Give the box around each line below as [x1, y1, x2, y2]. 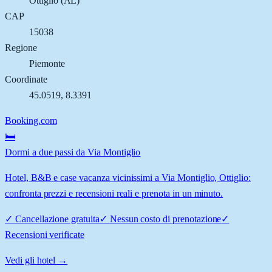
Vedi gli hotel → [5, 254, 68, 265]
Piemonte [29, 58, 65, 69]
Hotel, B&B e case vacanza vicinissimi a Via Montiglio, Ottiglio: [5, 172, 251, 183]
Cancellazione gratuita [15, 213, 100, 224]
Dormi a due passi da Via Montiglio [5, 146, 141, 157]
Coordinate [5, 73, 47, 84]
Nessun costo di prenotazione [109, 213, 222, 224]
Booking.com [5, 115, 57, 126]
